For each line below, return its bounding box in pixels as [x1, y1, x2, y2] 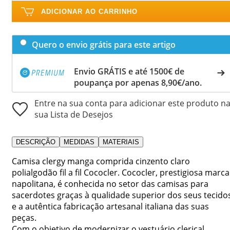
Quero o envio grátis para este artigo [32, 39, 176, 50]
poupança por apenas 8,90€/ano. [74, 76, 202, 88]
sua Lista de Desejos [34, 108, 113, 120]
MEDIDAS [64, 138, 94, 146]
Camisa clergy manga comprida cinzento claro [12, 155, 190, 167]
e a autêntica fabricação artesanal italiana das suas [12, 200, 209, 212]
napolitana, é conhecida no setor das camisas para [12, 178, 208, 189]
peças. [12, 212, 36, 223]
